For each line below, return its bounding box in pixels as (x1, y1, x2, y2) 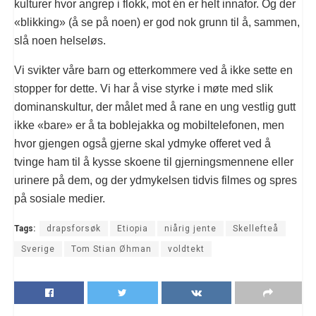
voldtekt (168, 244, 205, 255)
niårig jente (164, 224, 217, 234)
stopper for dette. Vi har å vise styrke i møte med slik (14, 83, 273, 95)
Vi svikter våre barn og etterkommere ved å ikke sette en (14, 64, 293, 77)
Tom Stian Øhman (71, 244, 152, 255)
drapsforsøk (47, 224, 101, 234)
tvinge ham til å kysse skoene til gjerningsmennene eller (14, 156, 293, 169)
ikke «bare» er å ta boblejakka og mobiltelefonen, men (14, 119, 284, 132)
